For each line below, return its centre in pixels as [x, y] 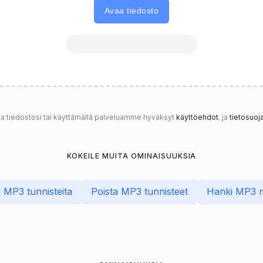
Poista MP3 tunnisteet [139, 192]
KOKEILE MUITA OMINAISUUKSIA [131, 156]
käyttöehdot [197, 117]
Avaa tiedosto [131, 11]
